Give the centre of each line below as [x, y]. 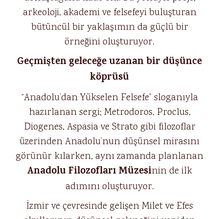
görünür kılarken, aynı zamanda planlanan [109, 156]
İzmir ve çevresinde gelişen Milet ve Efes [109, 206]
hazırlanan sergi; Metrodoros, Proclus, [109, 112]
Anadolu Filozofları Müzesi [89, 172]
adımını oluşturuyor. [109, 187]
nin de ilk [172, 171]
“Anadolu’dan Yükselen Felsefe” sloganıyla [109, 98]
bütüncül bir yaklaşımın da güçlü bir [109, 27]
